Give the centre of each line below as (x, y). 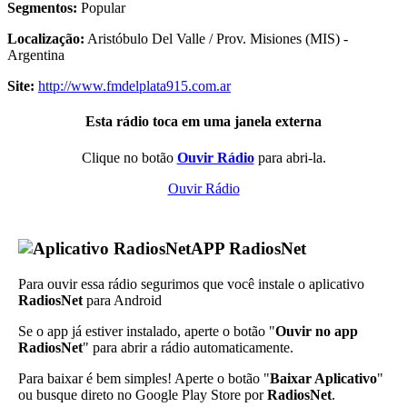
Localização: (46, 39)
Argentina (36, 55)
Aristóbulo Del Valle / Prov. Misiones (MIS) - (216, 39)
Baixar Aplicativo (323, 379)
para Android (122, 301)
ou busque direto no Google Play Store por (143, 395)
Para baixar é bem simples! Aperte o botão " (144, 379)
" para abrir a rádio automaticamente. (188, 348)
